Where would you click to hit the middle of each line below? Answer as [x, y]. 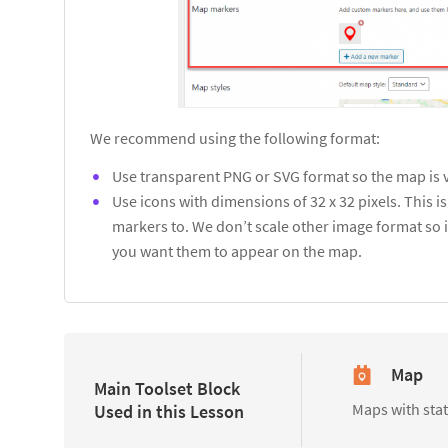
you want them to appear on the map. [237, 250]
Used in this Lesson [169, 411]
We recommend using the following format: [235, 137]
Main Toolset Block [167, 388]
